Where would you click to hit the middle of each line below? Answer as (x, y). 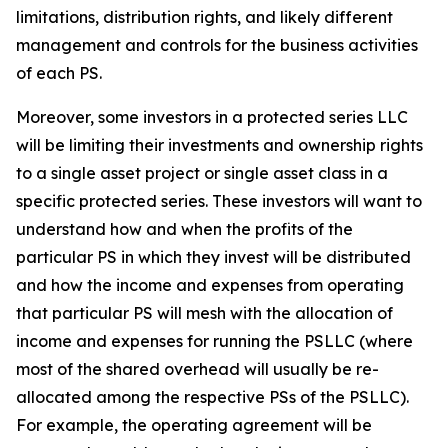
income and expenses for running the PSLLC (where (214, 341)
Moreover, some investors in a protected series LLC (212, 117)
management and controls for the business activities (217, 45)
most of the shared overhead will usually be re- (197, 369)
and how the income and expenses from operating (210, 285)
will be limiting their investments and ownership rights (219, 145)
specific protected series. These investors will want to (219, 201)
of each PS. (59, 73)
